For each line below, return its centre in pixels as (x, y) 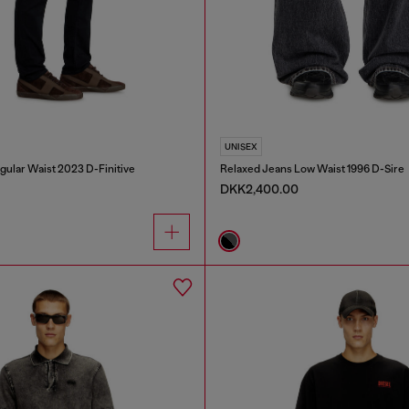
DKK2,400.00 (259, 189)
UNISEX (241, 146)
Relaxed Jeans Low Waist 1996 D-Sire (312, 168)
